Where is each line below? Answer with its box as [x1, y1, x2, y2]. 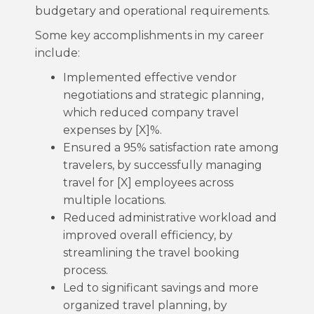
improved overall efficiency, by [63, 228, 233, 242]
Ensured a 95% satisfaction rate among [63, 141, 279, 154]
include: [35, 46, 80, 60]
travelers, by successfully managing [63, 158, 262, 172]
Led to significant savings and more [63, 281, 259, 294]
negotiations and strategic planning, [63, 88, 264, 102]
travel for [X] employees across [63, 176, 233, 189]
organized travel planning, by [63, 299, 227, 312]
